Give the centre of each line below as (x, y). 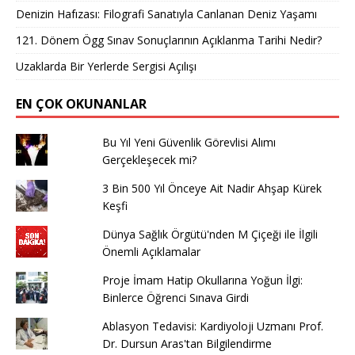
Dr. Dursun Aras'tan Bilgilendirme (187, 344)
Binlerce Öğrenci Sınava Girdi (175, 298)
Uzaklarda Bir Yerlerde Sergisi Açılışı (106, 67)
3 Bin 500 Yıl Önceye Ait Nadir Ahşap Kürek (212, 189)
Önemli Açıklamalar (151, 252)
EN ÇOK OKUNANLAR (81, 104)
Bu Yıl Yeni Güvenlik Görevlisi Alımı (189, 143)
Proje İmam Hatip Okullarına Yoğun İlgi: (202, 281)
